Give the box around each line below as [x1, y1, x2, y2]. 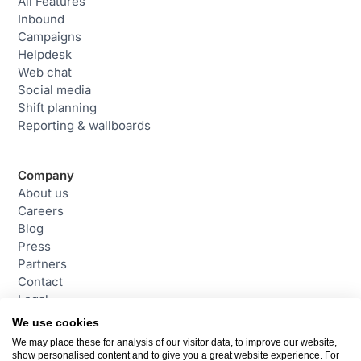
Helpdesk [18, 47, 73, 62]
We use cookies [12, 317, 99, 329]
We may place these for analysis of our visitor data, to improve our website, [12, 337, 337, 348]
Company [18, 168, 75, 183]
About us [18, 185, 69, 201]
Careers [18, 203, 64, 218]
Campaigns [18, 29, 82, 44]
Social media [18, 82, 92, 98]
